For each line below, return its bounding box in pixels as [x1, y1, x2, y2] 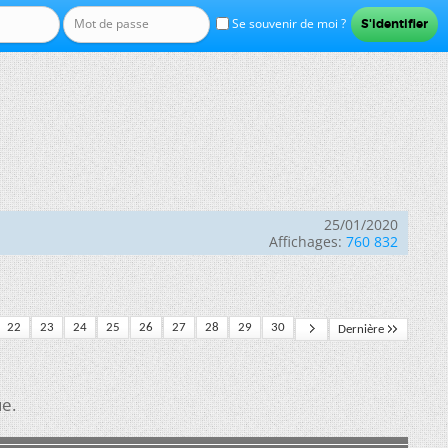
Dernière [338, 323, 384, 336]
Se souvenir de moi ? [228, 15, 346, 32]
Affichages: [268, 232, 342, 251]
